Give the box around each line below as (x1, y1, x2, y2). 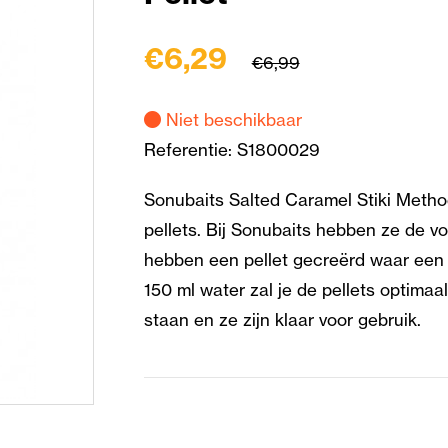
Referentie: (143, 138, 237, 160)
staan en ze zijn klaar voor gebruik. (143, 308, 425, 330)
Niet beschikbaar (160, 108, 302, 130)
